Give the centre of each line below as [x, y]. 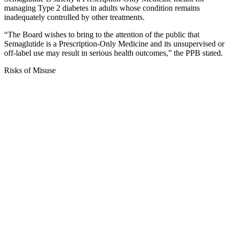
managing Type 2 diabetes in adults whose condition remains [102, 8]
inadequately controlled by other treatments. [74, 17]
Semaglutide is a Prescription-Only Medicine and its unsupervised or [114, 44]
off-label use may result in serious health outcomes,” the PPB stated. [113, 53]
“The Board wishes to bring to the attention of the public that [102, 35]
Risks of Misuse [30, 71]
